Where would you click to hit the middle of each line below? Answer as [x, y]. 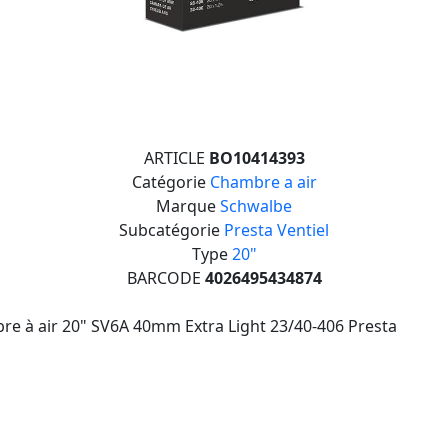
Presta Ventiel [276, 230]
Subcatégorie [171, 230]
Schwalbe [256, 206]
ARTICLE [176, 158]
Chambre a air [263, 182]
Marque [188, 206]
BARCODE [165, 278]
